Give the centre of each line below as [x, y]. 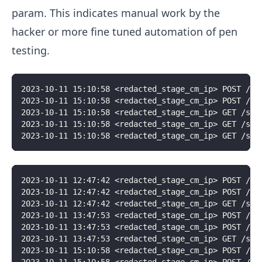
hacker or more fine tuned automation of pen [125, 32]
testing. [31, 51]
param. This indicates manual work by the [116, 13]
